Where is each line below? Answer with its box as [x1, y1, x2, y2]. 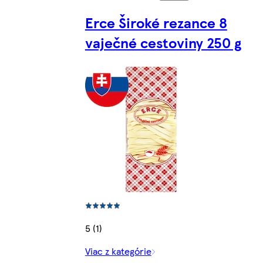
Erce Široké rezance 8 [85, 12, 227, 32]
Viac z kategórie [85, 244, 151, 258]
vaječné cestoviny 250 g [85, 32, 241, 52]
